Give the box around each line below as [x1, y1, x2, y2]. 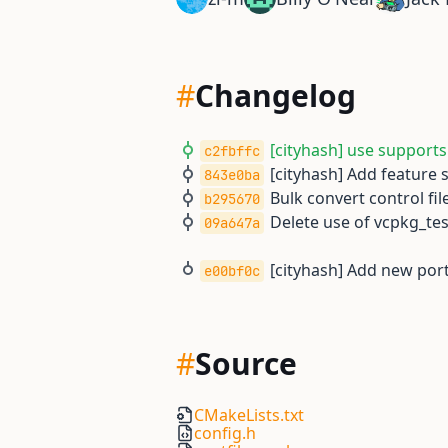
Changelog [195, 75, 356, 116]
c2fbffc [204, 142, 260, 160]
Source [195, 343, 297, 384]
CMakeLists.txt [194, 404, 304, 426]
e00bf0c [204, 262, 260, 280]
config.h [194, 422, 256, 444]
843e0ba [204, 166, 260, 184]
